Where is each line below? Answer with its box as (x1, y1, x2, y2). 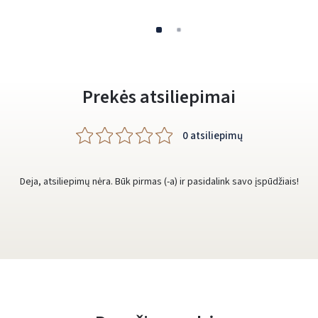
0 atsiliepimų (182, 128, 243, 143)
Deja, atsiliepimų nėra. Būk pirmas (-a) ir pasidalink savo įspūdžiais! (19, 175, 299, 189)
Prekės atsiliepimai (82, 84, 236, 110)
